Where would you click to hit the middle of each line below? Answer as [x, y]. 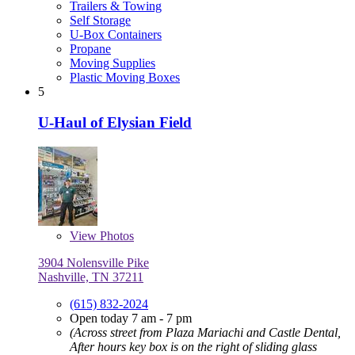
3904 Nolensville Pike [94, 262]
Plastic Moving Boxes [125, 78]
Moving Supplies [113, 63]
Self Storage [100, 21]
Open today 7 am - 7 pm [131, 318]
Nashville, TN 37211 [91, 277]
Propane [90, 49]
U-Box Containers [116, 35]
